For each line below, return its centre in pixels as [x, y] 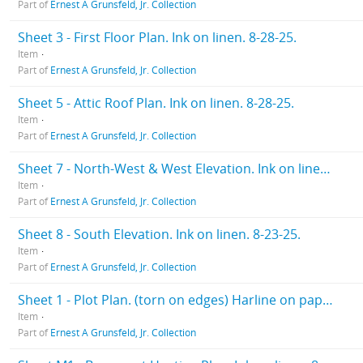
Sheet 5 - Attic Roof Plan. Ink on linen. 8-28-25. [156, 103]
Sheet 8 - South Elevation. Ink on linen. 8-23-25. [159, 234]
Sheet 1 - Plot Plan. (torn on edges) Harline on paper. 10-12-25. [328, 300]
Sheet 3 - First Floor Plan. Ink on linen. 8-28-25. [157, 37]
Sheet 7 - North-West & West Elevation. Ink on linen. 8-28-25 [325, 169]
